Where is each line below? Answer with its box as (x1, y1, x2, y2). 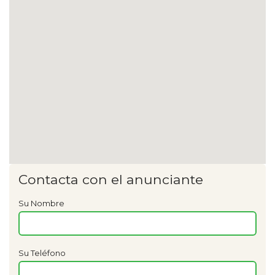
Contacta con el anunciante (18, 171, 203, 188)
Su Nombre (18, 198, 64, 209)
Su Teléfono (18, 248, 66, 258)
